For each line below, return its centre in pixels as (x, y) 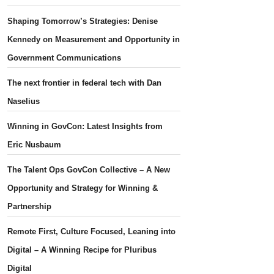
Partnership (30, 206)
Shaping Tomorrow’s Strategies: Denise (83, 21)
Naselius (24, 101)
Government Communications (65, 57)
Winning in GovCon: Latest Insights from (85, 126)
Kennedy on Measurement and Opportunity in (94, 39)
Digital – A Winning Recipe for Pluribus (82, 250)
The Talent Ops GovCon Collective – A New (89, 169)
